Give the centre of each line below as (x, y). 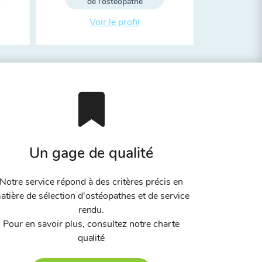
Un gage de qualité (91, 153)
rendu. (91, 210)
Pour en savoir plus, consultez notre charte (91, 224)
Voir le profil (115, 22)
